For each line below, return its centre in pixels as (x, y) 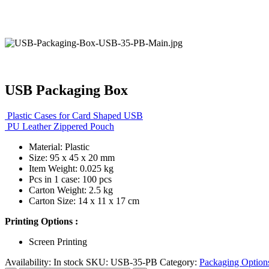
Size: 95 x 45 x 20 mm (72, 157)
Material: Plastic (59, 147)
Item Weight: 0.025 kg (71, 168)
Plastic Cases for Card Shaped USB (75, 115)
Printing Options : (41, 221)
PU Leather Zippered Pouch (61, 126)
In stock (68, 262)
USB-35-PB (134, 262)
